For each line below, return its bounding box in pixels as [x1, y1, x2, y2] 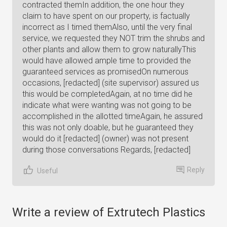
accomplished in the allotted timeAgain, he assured [22, 111, 203, 121]
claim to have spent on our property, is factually [22, 11, 190, 21]
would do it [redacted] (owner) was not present [22, 134, 188, 143]
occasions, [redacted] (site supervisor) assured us [22, 78, 199, 88]
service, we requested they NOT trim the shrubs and [22, 33, 205, 43]
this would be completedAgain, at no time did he [22, 89, 193, 99]
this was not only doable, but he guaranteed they [22, 123, 194, 132]
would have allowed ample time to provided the [22, 56, 191, 65]
